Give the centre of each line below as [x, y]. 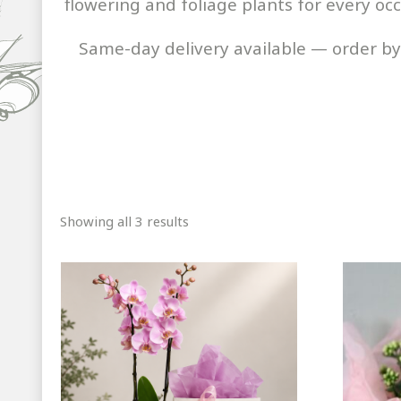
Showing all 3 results [125, 221]
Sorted [209, 220]
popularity [222, 263]
